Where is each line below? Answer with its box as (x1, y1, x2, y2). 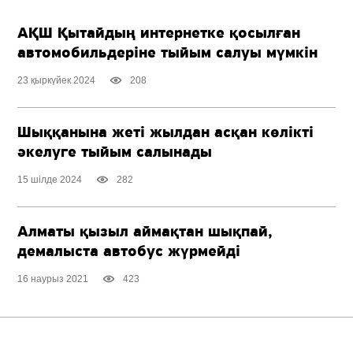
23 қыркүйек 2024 (17, 75, 96, 87)
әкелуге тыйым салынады (17, 145, 213, 162)
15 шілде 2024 (17, 174, 83, 186)
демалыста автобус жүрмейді (17, 244, 241, 261)
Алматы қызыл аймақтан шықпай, (17, 225, 273, 241)
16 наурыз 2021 (17, 273, 89, 285)
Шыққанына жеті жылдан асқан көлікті (17, 125, 314, 142)
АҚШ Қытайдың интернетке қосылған (17, 26, 301, 43)
